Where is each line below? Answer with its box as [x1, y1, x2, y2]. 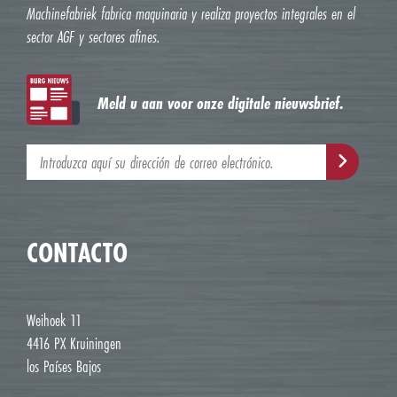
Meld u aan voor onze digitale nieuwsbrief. [97, 90, 344, 114]
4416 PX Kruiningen [27, 331, 121, 355]
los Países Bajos [27, 354, 101, 378]
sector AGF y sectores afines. [27, 25, 160, 49]
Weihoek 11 [27, 308, 82, 332]
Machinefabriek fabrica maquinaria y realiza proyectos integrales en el [27, 2, 355, 26]
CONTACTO [27, 235, 128, 272]
